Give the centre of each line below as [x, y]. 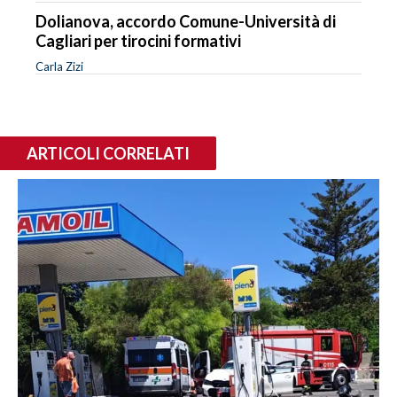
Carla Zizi [59, 66]
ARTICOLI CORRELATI [108, 153]
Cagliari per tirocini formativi [138, 40]
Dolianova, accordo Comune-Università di [186, 21]
